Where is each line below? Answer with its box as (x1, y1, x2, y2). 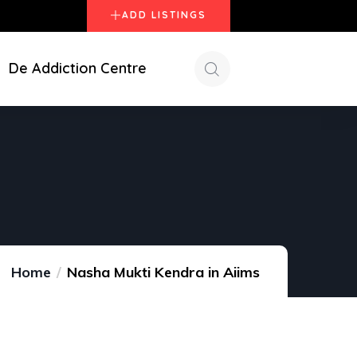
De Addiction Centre (8, 59, 147, 77)
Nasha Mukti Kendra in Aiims (67, 263, 260, 281)
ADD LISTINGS (122, 9, 206, 21)
